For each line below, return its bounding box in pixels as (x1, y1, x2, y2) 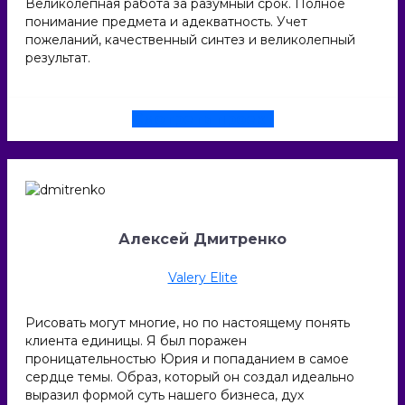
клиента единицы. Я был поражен (25, 333, 247, 350)
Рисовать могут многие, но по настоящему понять (25, 315, 350, 332)
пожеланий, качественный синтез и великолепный (25, 31, 355, 48)
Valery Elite (167, 269, 238, 287)
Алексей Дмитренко (118, 230, 287, 248)
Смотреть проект (131, 109, 274, 127)
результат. (25, 49, 90, 66)
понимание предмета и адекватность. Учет (25, 13, 307, 30)
